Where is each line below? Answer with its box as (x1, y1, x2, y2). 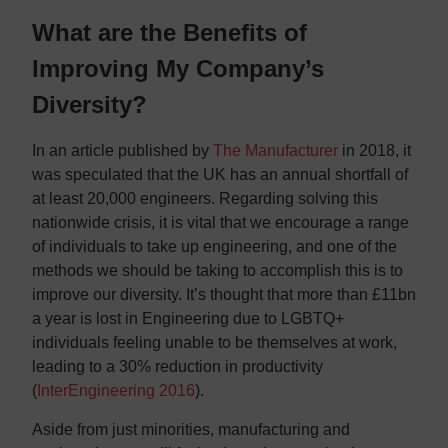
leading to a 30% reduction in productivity (32, 358, 323, 376)
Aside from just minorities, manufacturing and (32, 420, 350, 438)
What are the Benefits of (32, 19, 307, 47)
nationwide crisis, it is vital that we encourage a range (32, 214, 409, 232)
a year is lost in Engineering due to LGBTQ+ (32, 310, 344, 328)
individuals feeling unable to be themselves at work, (32, 334, 397, 352)
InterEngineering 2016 (37, 382, 195, 400)
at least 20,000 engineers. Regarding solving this (32, 190, 378, 208)
